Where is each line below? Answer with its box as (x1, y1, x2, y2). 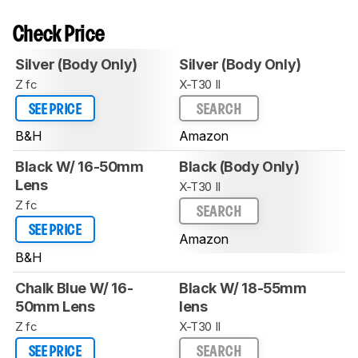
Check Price (13, 25, 105, 46)
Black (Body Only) (179, 158, 300, 176)
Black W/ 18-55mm (179, 279, 307, 296)
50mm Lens (15, 297, 95, 315)
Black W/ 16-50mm (15, 158, 144, 176)
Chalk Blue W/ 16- (15, 279, 133, 296)
